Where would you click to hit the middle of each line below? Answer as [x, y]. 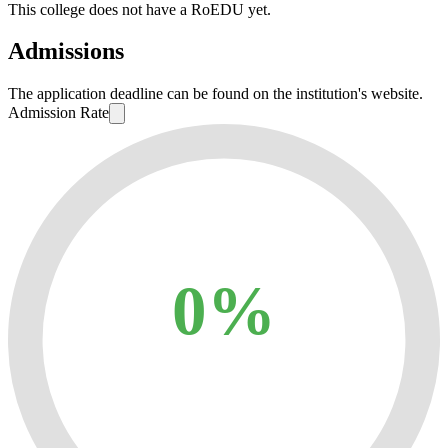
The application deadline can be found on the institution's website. [215, 94]
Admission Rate [58, 113]
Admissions [66, 51]
